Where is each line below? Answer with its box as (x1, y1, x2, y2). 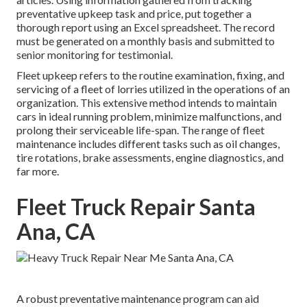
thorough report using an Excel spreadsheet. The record (16, 21, 275, 34)
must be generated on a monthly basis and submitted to (16, 34, 275, 48)
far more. (16, 164, 59, 178)
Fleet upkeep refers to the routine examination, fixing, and (16, 69, 284, 82)
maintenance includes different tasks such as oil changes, (16, 137, 280, 151)
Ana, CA (16, 218, 95, 245)
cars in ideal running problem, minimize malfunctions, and (16, 110, 282, 123)
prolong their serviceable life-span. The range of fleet (16, 123, 265, 137)
